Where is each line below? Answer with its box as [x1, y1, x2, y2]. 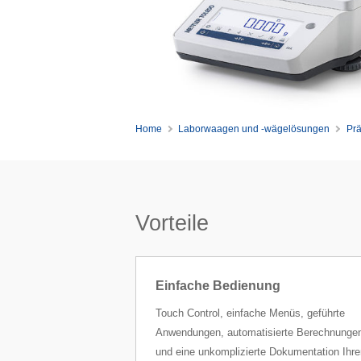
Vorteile [135, 211, 209, 235]
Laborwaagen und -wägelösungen [178, 123, 330, 135]
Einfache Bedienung [155, 279, 280, 293]
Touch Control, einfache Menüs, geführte [155, 307, 345, 320]
